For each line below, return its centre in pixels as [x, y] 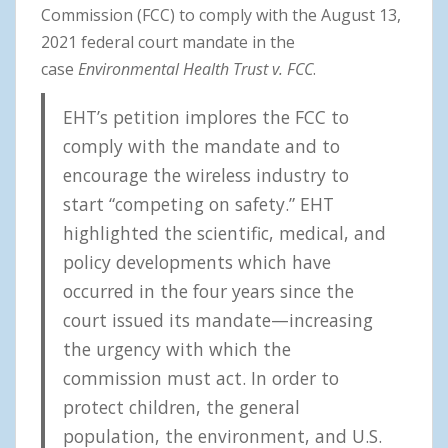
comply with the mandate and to [201, 145]
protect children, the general [181, 406]
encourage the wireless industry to [205, 174]
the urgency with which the [176, 348]
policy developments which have [196, 261]
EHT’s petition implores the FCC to [205, 116]
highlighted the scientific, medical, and [224, 232]
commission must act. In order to [200, 377]
